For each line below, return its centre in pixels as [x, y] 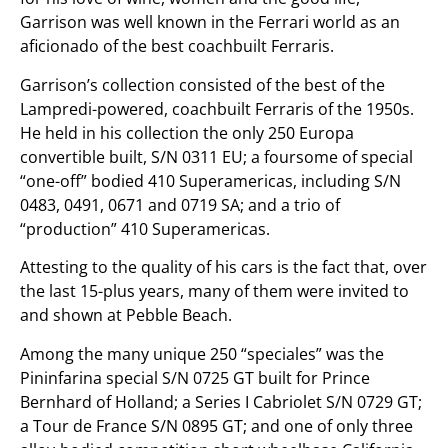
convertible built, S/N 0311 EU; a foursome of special [216, 156]
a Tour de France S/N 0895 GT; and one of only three [216, 425]
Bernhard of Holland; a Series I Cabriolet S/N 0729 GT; [221, 401]
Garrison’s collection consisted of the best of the [202, 84]
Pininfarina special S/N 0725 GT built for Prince [195, 377]
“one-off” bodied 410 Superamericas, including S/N [210, 180]
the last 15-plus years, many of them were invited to [214, 291]
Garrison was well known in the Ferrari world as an [210, 22]
